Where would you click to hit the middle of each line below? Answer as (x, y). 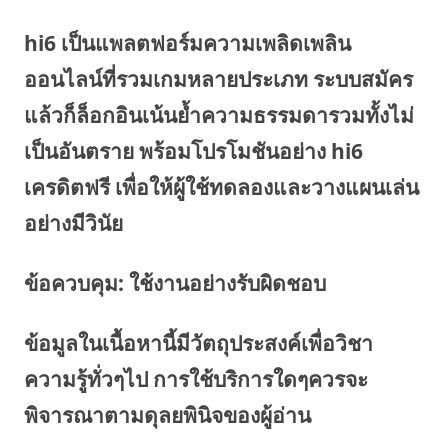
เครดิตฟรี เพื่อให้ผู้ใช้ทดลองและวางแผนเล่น (221, 187)
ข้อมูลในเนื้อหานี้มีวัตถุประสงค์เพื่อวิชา (198, 343)
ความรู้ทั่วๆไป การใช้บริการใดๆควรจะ (196, 379)
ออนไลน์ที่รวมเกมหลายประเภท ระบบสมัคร (218, 79)
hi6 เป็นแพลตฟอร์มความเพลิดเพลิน (187, 43)
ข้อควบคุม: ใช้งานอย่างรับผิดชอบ (175, 283)
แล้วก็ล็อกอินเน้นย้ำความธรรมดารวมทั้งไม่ (219, 115)
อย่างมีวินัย (73, 223)
